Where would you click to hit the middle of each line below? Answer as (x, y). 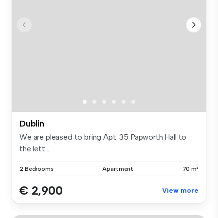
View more (180, 191)
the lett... (35, 149)
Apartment (118, 169)
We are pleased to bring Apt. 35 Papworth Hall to (103, 137)
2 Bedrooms (36, 169)
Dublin (32, 124)
